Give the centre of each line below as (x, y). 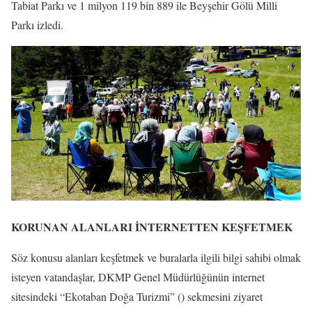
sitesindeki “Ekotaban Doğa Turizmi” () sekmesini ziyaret (137, 297)
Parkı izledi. (37, 25)
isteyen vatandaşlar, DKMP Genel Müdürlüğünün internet (138, 277)
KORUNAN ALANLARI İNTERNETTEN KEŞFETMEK (152, 227)
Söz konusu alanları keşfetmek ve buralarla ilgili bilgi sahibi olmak (156, 258)
